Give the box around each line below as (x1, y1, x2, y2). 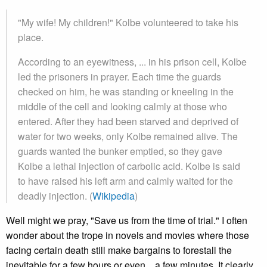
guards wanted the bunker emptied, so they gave (18, 144, 222, 158)
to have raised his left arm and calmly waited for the (18, 174, 233, 188)
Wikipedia (92, 189, 135, 203)
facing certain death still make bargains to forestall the (6, 243, 232, 257)
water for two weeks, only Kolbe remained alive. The (18, 129, 238, 143)
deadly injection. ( (18, 189, 92, 203)
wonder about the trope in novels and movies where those (6, 228, 249, 242)
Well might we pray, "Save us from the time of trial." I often (6, 213, 247, 227)
